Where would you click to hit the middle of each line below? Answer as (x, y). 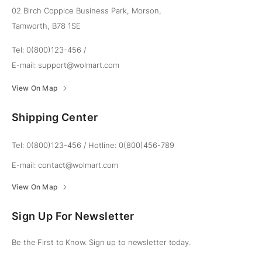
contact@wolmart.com (78, 165)
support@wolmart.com (79, 65)
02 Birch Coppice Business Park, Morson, (87, 11)
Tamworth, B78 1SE (46, 26)
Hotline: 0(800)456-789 (131, 145)
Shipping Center (55, 118)
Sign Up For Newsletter (73, 216)
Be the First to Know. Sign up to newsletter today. (101, 242)
